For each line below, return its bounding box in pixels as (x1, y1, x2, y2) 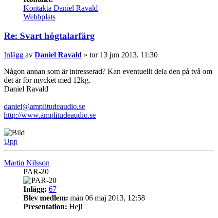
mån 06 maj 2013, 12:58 (68, 193, 145, 202)
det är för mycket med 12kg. (4, 75, 91, 84)
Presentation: (23, 202, 67, 211)
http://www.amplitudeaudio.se (4, 110, 96, 119)
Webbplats (23, 13, 55, 21)
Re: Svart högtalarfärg (4, 31, 95, 41)
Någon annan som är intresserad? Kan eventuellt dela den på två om (4, 67, 212, 75)
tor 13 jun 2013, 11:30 (90, 50, 158, 59)
